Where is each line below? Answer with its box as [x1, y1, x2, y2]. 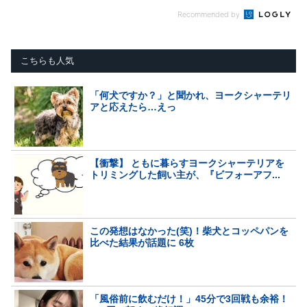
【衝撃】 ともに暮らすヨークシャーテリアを [90, 157, 284, 169]
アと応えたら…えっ [90, 101, 176, 112]
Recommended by [177, 9, 242, 19]
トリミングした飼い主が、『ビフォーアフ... [90, 169, 280, 180]
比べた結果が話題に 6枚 [90, 236, 194, 248]
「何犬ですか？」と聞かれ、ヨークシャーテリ [90, 89, 291, 101]
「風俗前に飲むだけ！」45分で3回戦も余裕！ [90, 293, 288, 304]
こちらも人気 [21, 55, 74, 66]
